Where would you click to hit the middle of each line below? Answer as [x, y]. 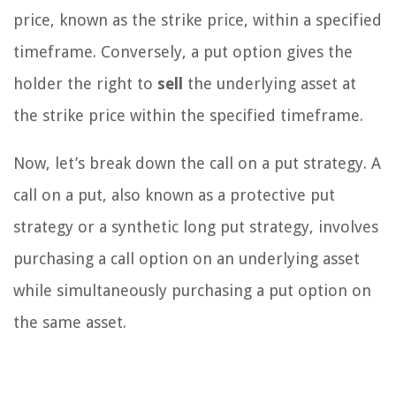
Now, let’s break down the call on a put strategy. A [197, 164]
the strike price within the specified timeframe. [188, 116]
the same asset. [70, 323]
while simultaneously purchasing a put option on [192, 291]
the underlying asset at [270, 84]
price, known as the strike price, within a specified [198, 20]
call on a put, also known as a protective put [174, 195]
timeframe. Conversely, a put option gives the [183, 52]
